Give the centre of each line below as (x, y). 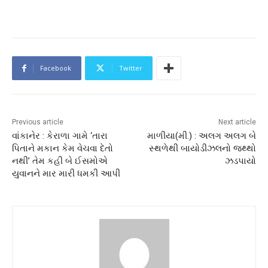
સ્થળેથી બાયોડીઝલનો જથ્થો (202, 149)
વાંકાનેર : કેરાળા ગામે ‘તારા (60, 136)
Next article (237, 122)
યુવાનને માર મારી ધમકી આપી (66, 174)
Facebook (56, 68)
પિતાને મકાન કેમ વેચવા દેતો (63, 149)
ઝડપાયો (240, 161)
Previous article (38, 122)
